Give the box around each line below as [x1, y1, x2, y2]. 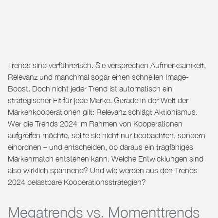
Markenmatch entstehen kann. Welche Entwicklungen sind [8, 154, 203, 163]
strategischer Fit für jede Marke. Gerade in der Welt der [8, 96, 188, 105]
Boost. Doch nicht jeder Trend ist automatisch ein [8, 84, 172, 93]
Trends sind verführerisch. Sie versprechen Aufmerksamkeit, [8, 61, 206, 70]
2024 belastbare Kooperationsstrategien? [8, 178, 146, 187]
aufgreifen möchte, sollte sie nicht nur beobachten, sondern [8, 131, 205, 140]
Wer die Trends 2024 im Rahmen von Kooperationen [8, 119, 182, 128]
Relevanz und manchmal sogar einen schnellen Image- [8, 73, 189, 82]
